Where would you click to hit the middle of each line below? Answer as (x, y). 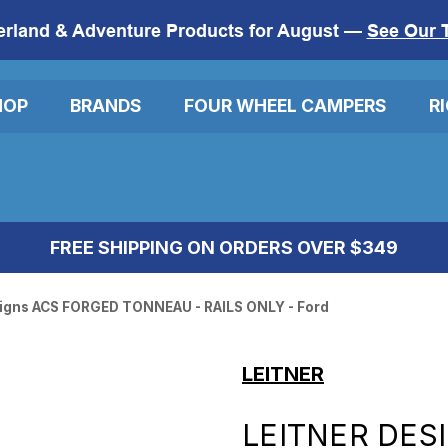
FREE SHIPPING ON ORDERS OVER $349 (224, 247)
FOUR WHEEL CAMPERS (285, 106)
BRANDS (106, 106)
